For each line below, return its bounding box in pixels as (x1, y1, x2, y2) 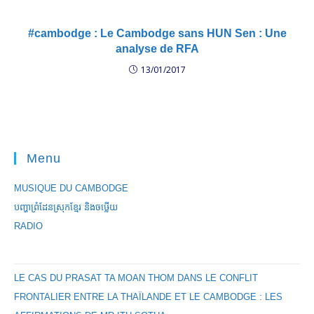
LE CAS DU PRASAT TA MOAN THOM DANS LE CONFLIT (14, 273, 258, 283)
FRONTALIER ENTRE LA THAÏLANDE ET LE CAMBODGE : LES (14, 292, 282, 302)
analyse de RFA (115, 43, 199, 55)
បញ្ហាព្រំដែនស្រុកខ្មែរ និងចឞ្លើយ (14, 202, 118, 212)
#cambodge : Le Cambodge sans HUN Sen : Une (27, 27, 287, 39)
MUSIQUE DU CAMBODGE (14, 183, 128, 193)
